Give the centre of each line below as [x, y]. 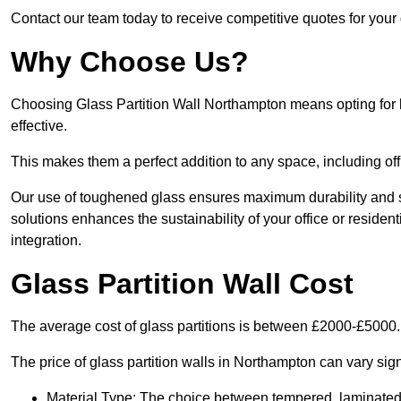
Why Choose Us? [130, 62]
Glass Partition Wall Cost [182, 284]
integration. [46, 241]
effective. [39, 126]
